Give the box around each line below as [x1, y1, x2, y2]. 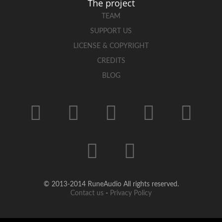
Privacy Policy [110, 190, 152, 197]
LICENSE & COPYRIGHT [73, 43, 149, 50]
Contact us [70, 190, 104, 197]
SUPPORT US [90, 28, 132, 35]
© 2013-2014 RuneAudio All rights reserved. [43, 181, 179, 188]
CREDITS [97, 57, 125, 65]
